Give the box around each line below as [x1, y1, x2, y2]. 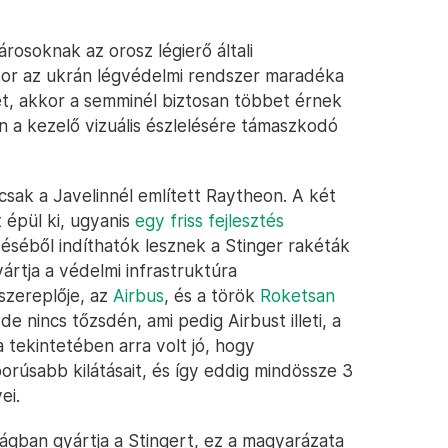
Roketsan [260, 285, 335, 306]
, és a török [164, 285, 260, 306]
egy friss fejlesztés [135, 210, 284, 231]
